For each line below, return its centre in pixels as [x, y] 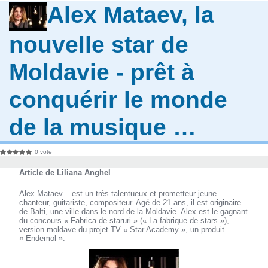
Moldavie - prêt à [102, 72]
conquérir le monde [118, 99]
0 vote [44, 152]
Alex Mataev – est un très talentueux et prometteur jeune [118, 194]
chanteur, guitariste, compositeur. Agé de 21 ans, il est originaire [130, 203]
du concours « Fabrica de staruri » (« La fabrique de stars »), [124, 221]
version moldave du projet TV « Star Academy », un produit [122, 230]
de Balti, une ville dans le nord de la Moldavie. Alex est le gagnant [134, 212]
